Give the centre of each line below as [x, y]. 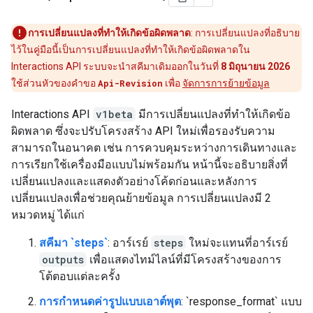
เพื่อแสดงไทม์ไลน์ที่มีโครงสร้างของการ [184, 260]
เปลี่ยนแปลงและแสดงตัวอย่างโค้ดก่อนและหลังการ [134, 181]
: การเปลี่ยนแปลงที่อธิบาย [245, 33]
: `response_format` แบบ [241, 301]
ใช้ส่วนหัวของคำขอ [54, 83]
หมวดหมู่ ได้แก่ [48, 215]
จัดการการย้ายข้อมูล [226, 83]
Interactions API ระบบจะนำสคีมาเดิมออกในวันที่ [116, 66]
